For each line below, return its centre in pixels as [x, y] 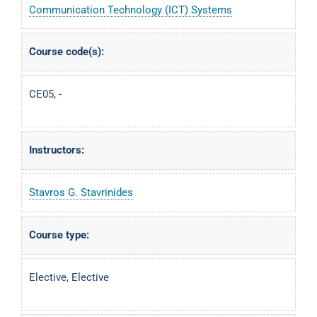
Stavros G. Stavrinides [81, 192]
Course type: [59, 235]
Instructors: [57, 150]
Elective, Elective [69, 277]
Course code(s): [67, 51]
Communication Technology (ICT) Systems [131, 10]
